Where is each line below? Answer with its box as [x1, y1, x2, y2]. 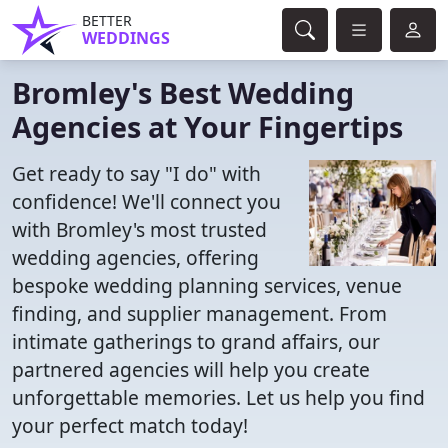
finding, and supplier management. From [12, 300, 387, 327]
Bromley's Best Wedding [12, 73, 354, 112]
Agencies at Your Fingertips [12, 107, 403, 146]
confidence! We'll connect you [12, 188, 281, 215]
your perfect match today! [12, 412, 248, 439]
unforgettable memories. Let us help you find [12, 384, 425, 411]
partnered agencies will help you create [12, 356, 370, 383]
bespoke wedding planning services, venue [12, 272, 402, 299]
